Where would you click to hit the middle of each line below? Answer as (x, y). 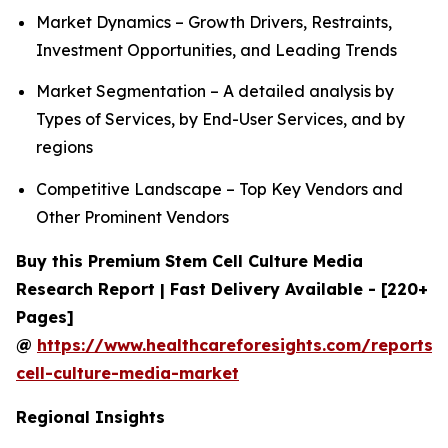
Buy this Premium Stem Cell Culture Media (189, 260)
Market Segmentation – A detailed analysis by (215, 91)
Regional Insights (90, 416)
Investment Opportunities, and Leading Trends (216, 50)
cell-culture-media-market (127, 372)
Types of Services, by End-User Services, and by (220, 119)
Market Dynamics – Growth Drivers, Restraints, (214, 22)
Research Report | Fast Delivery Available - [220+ (222, 288)
